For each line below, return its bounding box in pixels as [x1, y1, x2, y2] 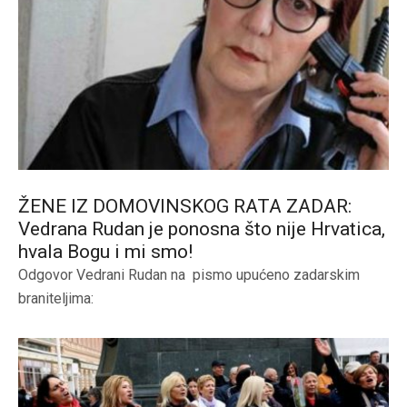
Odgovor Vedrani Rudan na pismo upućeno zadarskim [18, 265, 360, 283]
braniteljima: [18, 289, 126, 307]
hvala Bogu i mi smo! [18, 240, 193, 263]
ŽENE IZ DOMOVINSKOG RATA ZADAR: [18, 194, 352, 217]
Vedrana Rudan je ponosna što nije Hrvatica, [18, 217, 385, 240]
